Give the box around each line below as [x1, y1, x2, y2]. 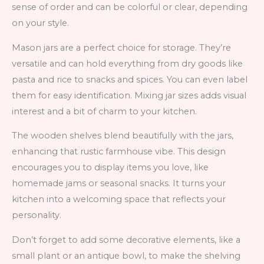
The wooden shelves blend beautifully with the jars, [12, 130, 233, 141]
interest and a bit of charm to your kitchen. [12, 105, 197, 117]
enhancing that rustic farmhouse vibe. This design [12, 146, 226, 157]
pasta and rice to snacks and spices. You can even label [12, 74, 247, 85]
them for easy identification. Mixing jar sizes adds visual [12, 90, 246, 101]
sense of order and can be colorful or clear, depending [12, 1, 247, 12]
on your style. [12, 17, 69, 28]
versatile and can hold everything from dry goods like [12, 58, 243, 69]
